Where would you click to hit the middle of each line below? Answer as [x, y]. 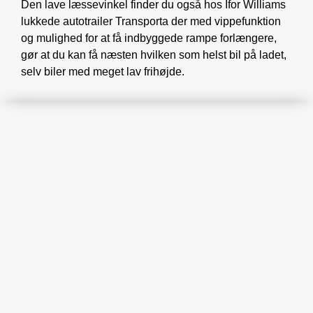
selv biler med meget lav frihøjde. [103, 71]
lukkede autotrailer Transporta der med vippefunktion [151, 21]
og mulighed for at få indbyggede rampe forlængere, [149, 38]
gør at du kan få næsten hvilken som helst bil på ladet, [154, 54]
